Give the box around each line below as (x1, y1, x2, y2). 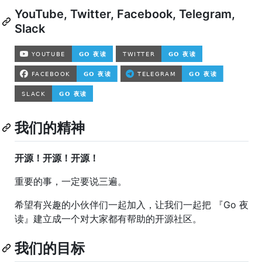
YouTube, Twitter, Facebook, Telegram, (15, 6, 235, 21)
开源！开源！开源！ (15, 151, 99, 164)
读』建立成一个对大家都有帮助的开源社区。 (15, 212, 202, 225)
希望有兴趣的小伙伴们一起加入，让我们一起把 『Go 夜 (15, 198, 249, 211)
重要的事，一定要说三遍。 (15, 175, 127, 187)
